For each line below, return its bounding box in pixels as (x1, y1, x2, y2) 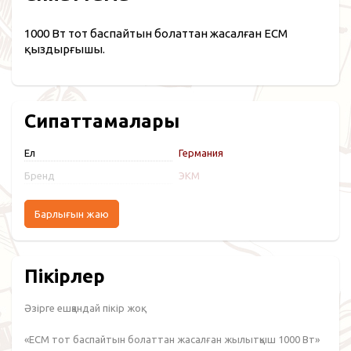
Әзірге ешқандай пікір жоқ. (24, 302, 143, 313)
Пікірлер (24, 266, 105, 287)
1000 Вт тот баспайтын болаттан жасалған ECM (24, 27, 288, 40)
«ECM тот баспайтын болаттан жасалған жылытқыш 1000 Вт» (24, 334, 320, 345)
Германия (178, 147, 223, 158)
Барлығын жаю (34, 208, 109, 220)
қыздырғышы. (24, 42, 105, 56)
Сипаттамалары (24, 110, 179, 132)
